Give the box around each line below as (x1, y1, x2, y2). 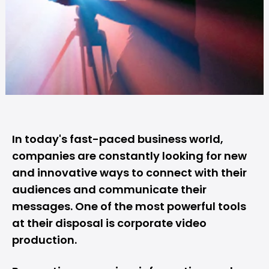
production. (12, 232, 79, 247)
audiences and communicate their (12, 182, 207, 197)
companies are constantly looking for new (12, 148, 247, 163)
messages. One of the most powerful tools (12, 199, 246, 214)
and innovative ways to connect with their (12, 165, 247, 180)
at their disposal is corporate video (12, 216, 207, 231)
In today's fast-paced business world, (12, 131, 223, 147)
